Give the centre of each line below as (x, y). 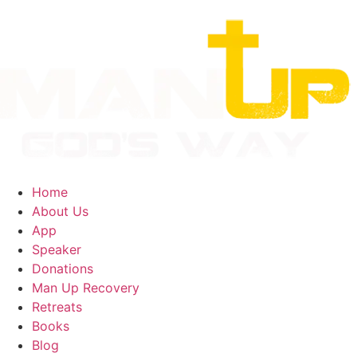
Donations (63, 269)
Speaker (57, 249)
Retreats (57, 307)
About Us (60, 211)
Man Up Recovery (86, 288)
